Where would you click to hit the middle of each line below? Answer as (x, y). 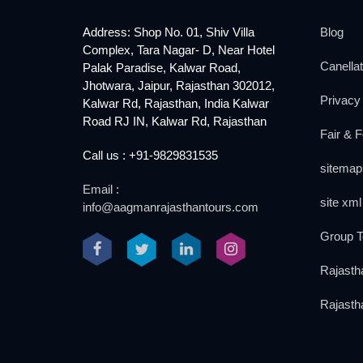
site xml (340, 202)
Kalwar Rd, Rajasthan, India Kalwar (176, 103)
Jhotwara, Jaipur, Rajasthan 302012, (179, 85)
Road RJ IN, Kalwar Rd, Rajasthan (175, 121)
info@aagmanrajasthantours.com (171, 207)
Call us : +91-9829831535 (150, 155)
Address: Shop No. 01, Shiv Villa (169, 32)
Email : (101, 189)
